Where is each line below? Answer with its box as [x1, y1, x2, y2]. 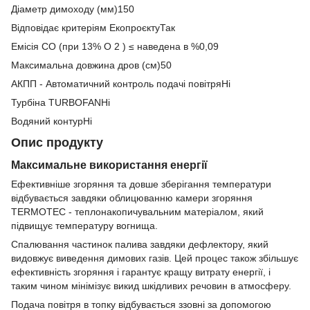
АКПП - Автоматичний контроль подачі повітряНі [11, 78, 230, 90]
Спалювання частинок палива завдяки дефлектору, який [11, 239, 268, 250]
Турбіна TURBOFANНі [11, 97, 110, 109]
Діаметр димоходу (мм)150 [11, 3, 134, 15]
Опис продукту [11, 136, 103, 150]
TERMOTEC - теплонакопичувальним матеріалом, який [11, 206, 264, 218]
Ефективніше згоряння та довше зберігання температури [11, 179, 271, 190]
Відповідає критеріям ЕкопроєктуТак [11, 22, 175, 34]
